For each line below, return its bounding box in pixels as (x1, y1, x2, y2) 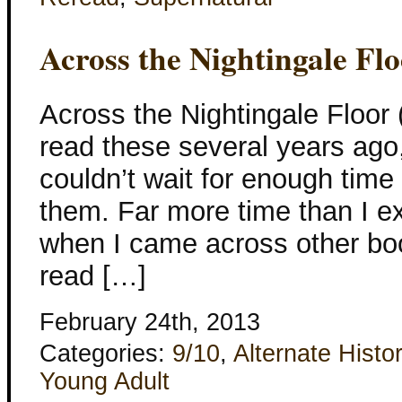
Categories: (39, 340, 172, 368)
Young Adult (39, 368, 170, 396)
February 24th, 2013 (39, 309, 260, 336)
